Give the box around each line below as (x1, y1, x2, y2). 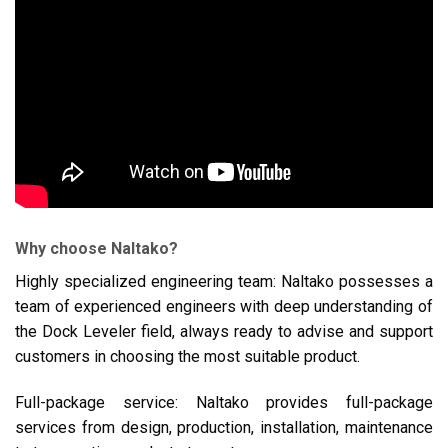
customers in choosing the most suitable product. (15, 346, 360, 366)
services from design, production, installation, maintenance (15, 417, 433, 437)
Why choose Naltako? (15, 238, 178, 258)
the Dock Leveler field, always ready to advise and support (15, 321, 433, 341)
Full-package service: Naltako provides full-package (15, 392, 433, 412)
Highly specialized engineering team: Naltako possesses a (15, 271, 433, 291)
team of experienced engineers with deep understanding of (15, 296, 433, 316)
